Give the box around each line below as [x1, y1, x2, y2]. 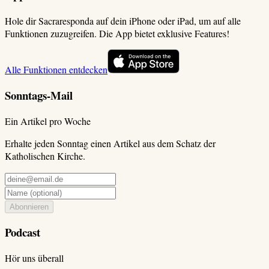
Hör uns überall [5, 251, 64, 264]
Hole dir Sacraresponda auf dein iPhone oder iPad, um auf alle [5, 14, 241, 28]
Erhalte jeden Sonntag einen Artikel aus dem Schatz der [5, 136, 216, 150]
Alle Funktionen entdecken [5, 63, 107, 76]
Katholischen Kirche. [5, 149, 85, 162]
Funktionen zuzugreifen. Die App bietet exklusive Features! [5, 27, 229, 40]
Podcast [5, 224, 40, 241]
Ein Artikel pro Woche [5, 114, 91, 127]
